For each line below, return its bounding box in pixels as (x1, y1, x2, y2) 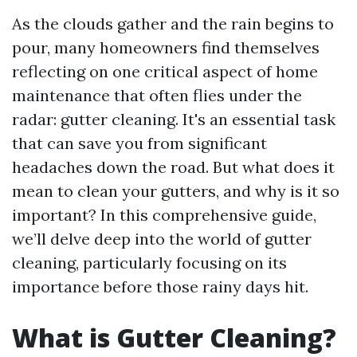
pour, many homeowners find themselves (12, 37, 320, 57)
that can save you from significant (12, 133, 267, 153)
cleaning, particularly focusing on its (12, 253, 287, 273)
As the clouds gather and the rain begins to (12, 14, 334, 33)
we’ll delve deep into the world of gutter (12, 229, 312, 249)
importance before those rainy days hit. (12, 277, 308, 296)
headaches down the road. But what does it (12, 157, 335, 177)
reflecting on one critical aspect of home (12, 61, 318, 81)
